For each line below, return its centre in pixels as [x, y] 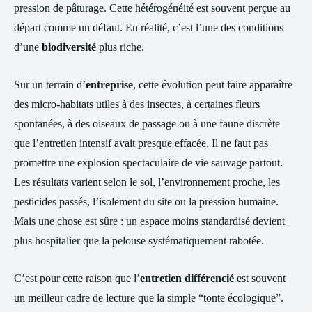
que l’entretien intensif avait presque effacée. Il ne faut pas [141, 143]
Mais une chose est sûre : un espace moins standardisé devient [149, 221]
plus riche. [120, 47]
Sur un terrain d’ [50, 85]
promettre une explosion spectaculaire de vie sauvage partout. [148, 163]
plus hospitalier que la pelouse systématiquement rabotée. [139, 241]
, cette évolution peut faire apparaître [213, 85]
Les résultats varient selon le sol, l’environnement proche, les [147, 182]
